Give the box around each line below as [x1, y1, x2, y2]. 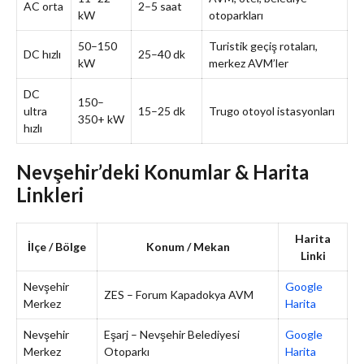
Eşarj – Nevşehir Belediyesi [104, 327, 240, 341]
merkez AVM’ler [209, 55, 288, 70]
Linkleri [16, 182, 84, 206]
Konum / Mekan [145, 239, 230, 253]
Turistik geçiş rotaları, [209, 38, 318, 53]
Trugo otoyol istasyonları [209, 103, 335, 118]
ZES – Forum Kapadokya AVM [104, 287, 253, 301]
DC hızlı [24, 46, 61, 61]
